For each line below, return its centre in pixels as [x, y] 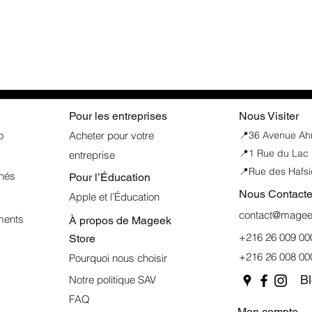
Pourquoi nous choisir [118, 258]
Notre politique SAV [112, 280]
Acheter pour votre [111, 136]
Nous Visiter [269, 116]
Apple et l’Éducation [114, 197]
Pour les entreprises [118, 116]
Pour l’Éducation [110, 178]
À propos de [100, 221]
